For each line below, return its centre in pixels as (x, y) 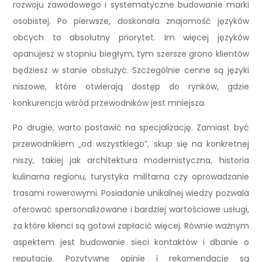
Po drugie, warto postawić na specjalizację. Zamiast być (131, 128)
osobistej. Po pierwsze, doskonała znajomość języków (131, 21)
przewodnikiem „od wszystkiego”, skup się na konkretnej (131, 144)
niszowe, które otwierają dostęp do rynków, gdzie (131, 87)
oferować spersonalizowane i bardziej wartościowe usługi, (131, 210)
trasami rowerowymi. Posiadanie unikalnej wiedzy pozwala (131, 193)
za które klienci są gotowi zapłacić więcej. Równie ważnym (131, 226)
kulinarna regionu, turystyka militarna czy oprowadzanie (131, 177)
